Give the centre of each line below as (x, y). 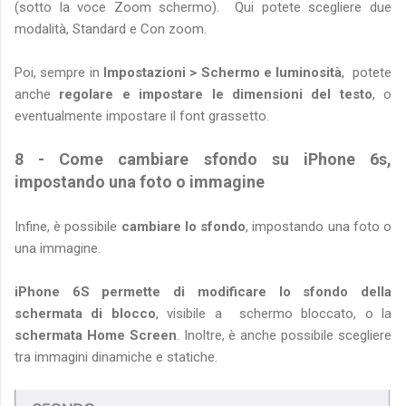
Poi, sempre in (59, 73)
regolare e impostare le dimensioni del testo (216, 95)
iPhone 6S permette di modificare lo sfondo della (203, 292)
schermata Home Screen (96, 336)
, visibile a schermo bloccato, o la (274, 314)
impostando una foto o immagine (140, 182)
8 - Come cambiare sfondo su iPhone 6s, (203, 159)
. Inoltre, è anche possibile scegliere (284, 336)
